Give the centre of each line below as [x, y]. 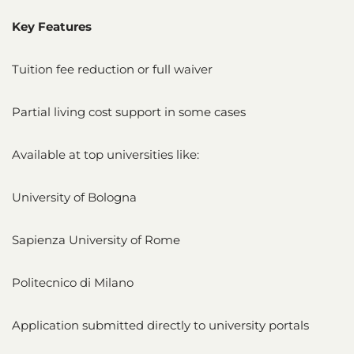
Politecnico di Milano [73, 282]
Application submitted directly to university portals [160, 325]
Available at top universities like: [105, 154]
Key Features [52, 26]
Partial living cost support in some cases [129, 111]
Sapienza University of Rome [96, 239]
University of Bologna [74, 197]
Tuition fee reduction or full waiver [112, 69]
